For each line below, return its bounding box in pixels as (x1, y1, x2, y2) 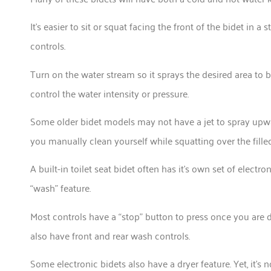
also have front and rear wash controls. (30, 226, 192, 244)
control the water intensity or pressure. (30, 84, 191, 102)
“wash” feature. (30, 179, 91, 197)
